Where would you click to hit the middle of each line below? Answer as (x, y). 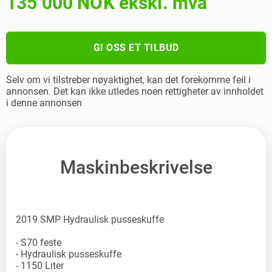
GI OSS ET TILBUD (136, 47)
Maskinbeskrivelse (136, 167)
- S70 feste (39, 243)
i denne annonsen (44, 103)
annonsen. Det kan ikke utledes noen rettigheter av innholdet (135, 91)
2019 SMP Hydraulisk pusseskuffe (90, 220)
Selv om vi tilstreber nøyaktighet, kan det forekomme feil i (128, 80)
